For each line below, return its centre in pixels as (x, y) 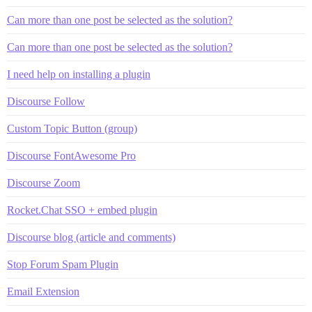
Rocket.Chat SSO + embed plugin (82, 210)
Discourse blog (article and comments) (91, 237)
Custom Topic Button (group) (72, 129)
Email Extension (43, 292)
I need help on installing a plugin (79, 75)
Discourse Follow (46, 102)
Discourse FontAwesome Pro (71, 156)
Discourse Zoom (44, 183)
